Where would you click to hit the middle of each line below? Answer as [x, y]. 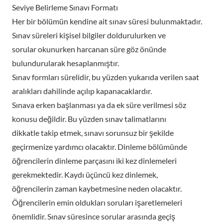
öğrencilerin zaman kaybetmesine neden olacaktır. [97, 188]
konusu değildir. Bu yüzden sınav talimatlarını [89, 119]
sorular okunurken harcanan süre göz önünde [89, 49]
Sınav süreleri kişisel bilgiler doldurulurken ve [89, 35]
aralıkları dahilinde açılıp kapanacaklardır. [82, 91]
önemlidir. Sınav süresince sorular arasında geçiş [94, 216]
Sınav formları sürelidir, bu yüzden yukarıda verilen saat [106, 77]
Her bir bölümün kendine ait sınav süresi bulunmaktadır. [107, 21]
